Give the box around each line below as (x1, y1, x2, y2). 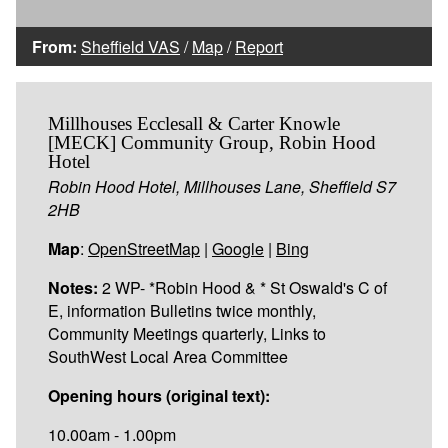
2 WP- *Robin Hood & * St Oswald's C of (98, 275, 387, 299)
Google (212, 236, 264, 260)
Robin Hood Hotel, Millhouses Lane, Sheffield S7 (48, 174, 396, 198)
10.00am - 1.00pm (48, 422, 176, 446)
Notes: (48, 275, 98, 299)
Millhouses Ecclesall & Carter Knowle (48, 112, 340, 134)
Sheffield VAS (81, 34, 180, 58)
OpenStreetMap (88, 236, 200, 260)
